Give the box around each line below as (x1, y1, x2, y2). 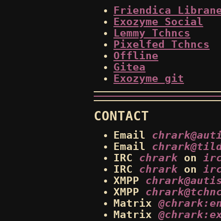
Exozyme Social (113, 16, 203, 28)
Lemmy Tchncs (113, 27, 190, 39)
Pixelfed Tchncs (113, 38, 210, 51)
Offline (113, 50, 158, 62)
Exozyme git (113, 73, 184, 85)
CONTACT (94, 108, 149, 123)
